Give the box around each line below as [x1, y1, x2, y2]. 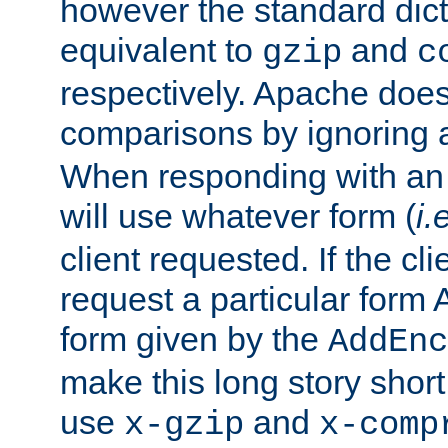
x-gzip [124, 405, 244, 444]
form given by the [60, 319, 328, 358]
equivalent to [60, 30, 262, 69]
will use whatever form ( [60, 196, 416, 235]
